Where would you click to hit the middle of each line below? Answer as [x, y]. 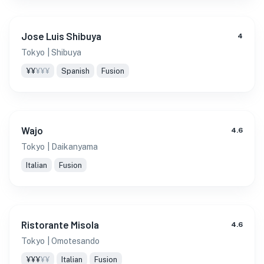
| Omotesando [73, 241]
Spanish [75, 71]
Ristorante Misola [60, 225]
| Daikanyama [72, 147]
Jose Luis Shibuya [61, 36]
